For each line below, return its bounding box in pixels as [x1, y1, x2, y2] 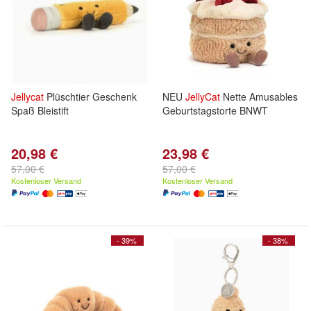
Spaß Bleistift [11, 103, 69, 117]
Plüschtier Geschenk [44, 90, 137, 103]
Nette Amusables [220, 90, 298, 103]
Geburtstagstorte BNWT [162, 103, 268, 117]
